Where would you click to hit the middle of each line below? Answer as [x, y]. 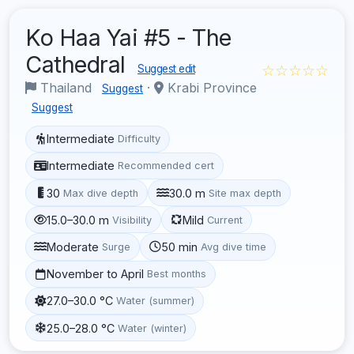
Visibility [132, 220]
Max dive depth [101, 193]
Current [225, 220]
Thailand [66, 87]
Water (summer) [156, 301]
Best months [177, 274]
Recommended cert [166, 166]
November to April [96, 274]
